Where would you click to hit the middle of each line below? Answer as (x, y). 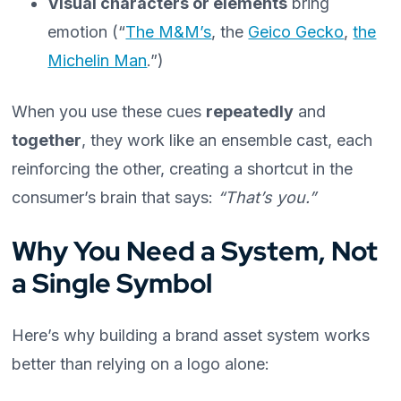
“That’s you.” (267, 197)
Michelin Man (98, 60)
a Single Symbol (112, 283)
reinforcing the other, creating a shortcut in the (183, 169)
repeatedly (250, 111)
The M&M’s (169, 32)
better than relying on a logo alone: (141, 364)
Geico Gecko (296, 32)
